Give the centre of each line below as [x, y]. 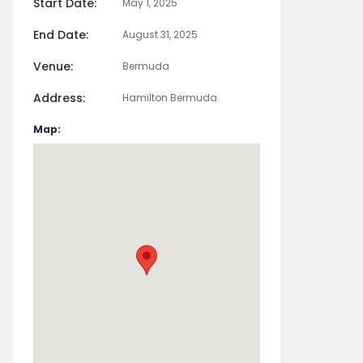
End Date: [61, 35]
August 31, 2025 [160, 34]
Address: [59, 98]
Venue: [53, 66]
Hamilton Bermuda [170, 98]
